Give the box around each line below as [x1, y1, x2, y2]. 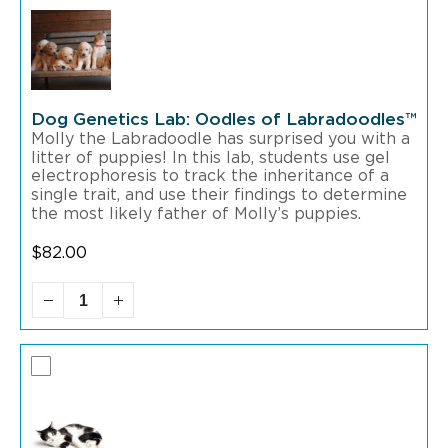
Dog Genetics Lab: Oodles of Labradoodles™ [31, 110, 417, 128]
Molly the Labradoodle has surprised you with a [31, 130, 410, 147]
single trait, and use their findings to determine [31, 187, 407, 204]
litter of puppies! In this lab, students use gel [31, 149, 390, 166]
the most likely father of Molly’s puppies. [31, 205, 361, 222]
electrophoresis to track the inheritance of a [31, 168, 389, 185]
